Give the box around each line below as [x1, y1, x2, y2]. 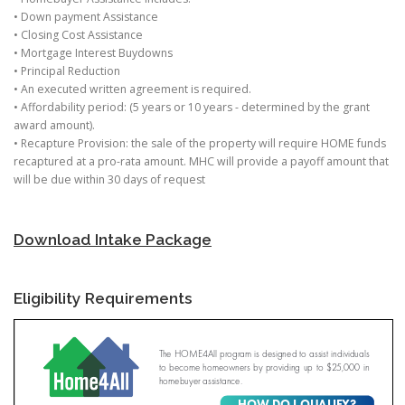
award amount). [14, 118, 95, 134]
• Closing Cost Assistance [14, 27, 143, 43]
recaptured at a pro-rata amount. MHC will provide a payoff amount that [14, 154, 389, 170]
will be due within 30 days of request [14, 172, 205, 188]
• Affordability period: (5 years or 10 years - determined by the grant [14, 99, 370, 116]
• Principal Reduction [14, 63, 120, 80]
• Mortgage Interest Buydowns [14, 45, 173, 61]
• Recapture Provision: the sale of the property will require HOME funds [14, 136, 386, 152]
